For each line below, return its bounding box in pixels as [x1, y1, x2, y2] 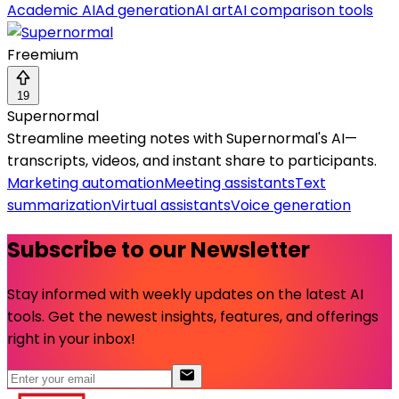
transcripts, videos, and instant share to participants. [7, 151, 377, 172]
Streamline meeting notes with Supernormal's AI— [7, 128, 357, 150]
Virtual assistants [111, 195, 231, 216]
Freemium [7, 45, 78, 66]
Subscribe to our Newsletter [7, 235, 310, 265]
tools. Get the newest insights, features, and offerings [7, 306, 379, 328]
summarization [7, 195, 111, 216]
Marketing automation [7, 173, 164, 194]
